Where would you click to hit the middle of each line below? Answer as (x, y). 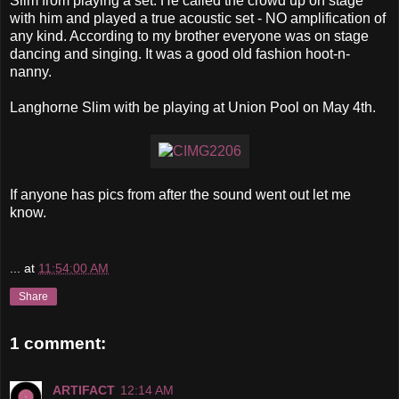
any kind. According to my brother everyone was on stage (189, 36)
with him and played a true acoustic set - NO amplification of (198, 18)
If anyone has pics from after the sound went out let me (180, 194)
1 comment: (58, 344)
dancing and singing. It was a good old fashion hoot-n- (180, 53)
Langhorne (44, 107)
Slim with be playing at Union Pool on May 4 (220, 107)
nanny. (31, 71)
